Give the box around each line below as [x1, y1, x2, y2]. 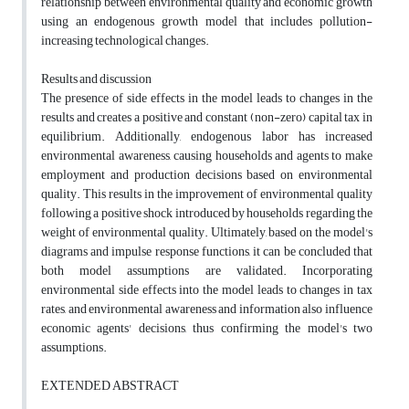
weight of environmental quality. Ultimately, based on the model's [41, 220, 372, 246]
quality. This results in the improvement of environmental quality [41, 182, 372, 207]
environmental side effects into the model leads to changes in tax [41, 278, 372, 303]
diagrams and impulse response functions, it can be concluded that [41, 239, 372, 265]
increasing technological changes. [41, 28, 209, 54]
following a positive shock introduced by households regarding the [41, 201, 372, 226]
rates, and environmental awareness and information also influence [41, 297, 372, 322]
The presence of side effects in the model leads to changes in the [41, 86, 372, 111]
